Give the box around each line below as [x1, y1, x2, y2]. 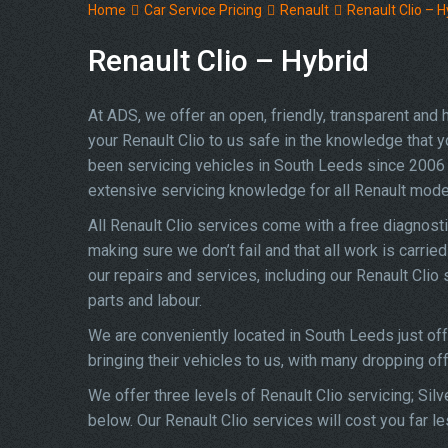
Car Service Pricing [144, 2, 262, 18]
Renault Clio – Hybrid [88, 43, 369, 78]
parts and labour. [88, 291, 202, 310]
